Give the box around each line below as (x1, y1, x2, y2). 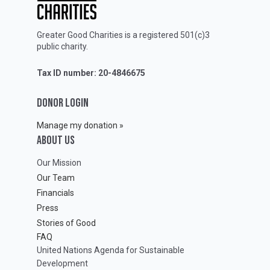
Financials (37, 187, 74, 198)
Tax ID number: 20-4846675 (37, 68, 145, 78)
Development (37, 258, 88, 268)
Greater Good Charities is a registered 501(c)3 (37, 30, 210, 40)
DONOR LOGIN (37, 95, 89, 110)
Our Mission (37, 157, 81, 168)
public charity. (37, 42, 90, 52)
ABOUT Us (37, 133, 75, 148)
